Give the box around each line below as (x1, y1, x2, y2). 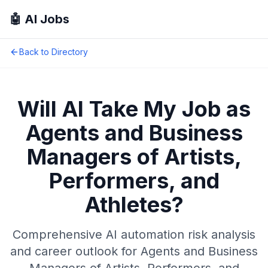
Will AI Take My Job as (17, 96, 251, 122)
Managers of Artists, (26, 144, 242, 170)
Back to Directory (19, 47, 88, 57)
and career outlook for (10, 244, 141, 258)
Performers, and (48, 167, 220, 194)
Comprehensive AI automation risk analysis (13, 227, 255, 242)
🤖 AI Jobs (10, 12, 69, 26)
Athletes (84, 191, 172, 218)
